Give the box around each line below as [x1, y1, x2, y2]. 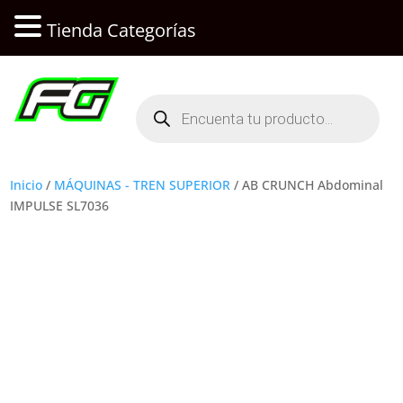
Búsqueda [134, 90, 196, 108]
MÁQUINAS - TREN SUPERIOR [54, 175, 231, 193]
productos [134, 115, 196, 133]
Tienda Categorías [47, 17, 196, 42]
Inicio [10, 175, 43, 193]
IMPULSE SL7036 [10, 196, 110, 214]
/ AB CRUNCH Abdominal [230, 175, 384, 193]
